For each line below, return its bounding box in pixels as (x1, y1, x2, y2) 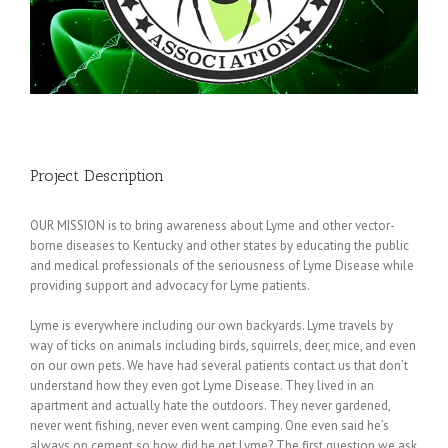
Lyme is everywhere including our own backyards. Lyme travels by (30, 316, 393, 334)
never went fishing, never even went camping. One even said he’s (30, 416, 389, 434)
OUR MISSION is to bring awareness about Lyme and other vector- (30, 216, 395, 234)
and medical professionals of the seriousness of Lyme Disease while (30, 256, 414, 274)
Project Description (30, 165, 164, 185)
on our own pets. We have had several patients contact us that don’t (30, 356, 408, 374)
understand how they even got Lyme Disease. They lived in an (30, 376, 374, 394)
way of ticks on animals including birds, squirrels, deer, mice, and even (30, 336, 416, 354)
